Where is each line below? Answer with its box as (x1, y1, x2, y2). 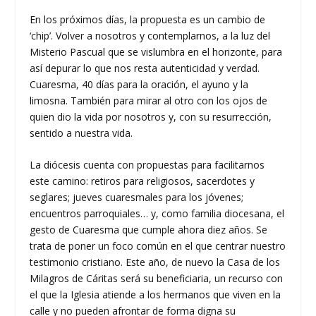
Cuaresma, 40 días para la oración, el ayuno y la (30, 77, 249, 91)
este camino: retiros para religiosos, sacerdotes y (30, 174, 255, 188)
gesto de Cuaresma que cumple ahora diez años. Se (30, 222, 268, 236)
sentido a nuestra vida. (30, 126, 133, 140)
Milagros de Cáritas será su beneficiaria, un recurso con (30, 271, 284, 285)
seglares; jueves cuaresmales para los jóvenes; (30, 190, 244, 204)
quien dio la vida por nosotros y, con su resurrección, (30, 109, 272, 123)
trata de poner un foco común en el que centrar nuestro (30, 238, 286, 253)
